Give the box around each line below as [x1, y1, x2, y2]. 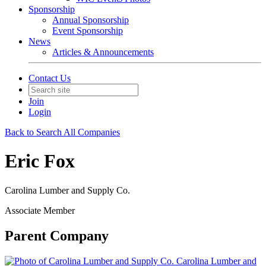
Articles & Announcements [52, 47, 154, 57]
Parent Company [5, 227, 109, 243]
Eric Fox [5, 150, 75, 172]
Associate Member [5, 205, 75, 216]
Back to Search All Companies [5, 127, 120, 137]
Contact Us [28, 73, 71, 83]
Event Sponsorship [52, 26, 123, 36]
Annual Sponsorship [52, 15, 129, 25]
